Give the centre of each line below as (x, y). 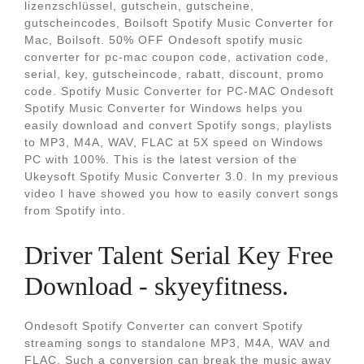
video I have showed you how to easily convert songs (182, 193)
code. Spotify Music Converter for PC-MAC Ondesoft (179, 91)
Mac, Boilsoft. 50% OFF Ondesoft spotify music (164, 40)
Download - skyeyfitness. (156, 286)
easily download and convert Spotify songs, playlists (178, 125)
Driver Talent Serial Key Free (179, 255)
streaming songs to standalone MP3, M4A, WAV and (178, 343)
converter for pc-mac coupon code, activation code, (177, 57)
